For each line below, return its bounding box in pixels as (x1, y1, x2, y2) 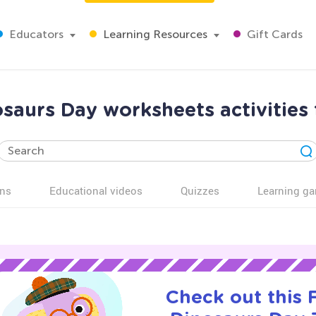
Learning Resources (100, 28, 207, 41)
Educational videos (49, 183, 142, 197)
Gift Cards (244, 28, 303, 41)
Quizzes (181, 183, 219, 197)
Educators (6, 28, 63, 41)
